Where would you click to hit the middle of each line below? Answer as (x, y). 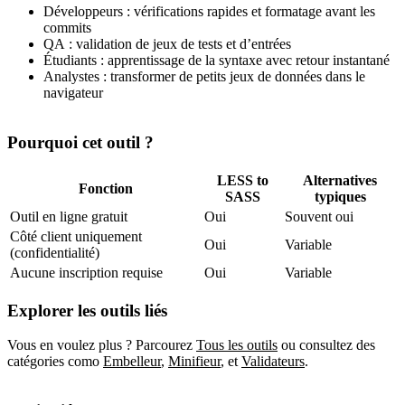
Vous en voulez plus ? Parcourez (100, 345)
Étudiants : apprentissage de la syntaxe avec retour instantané (217, 61)
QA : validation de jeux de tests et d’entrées (167, 44)
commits (67, 28)
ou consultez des (328, 345)
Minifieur (194, 362)
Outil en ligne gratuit (69, 216)
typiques (340, 196)
